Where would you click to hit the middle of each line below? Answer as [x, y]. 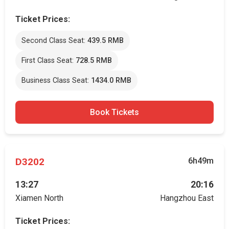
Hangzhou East [187, 198]
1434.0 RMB [111, 81]
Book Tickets [114, 112]
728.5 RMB [94, 61]
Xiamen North [39, 198]
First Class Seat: [49, 61]
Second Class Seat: [54, 41]
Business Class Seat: [56, 81]
